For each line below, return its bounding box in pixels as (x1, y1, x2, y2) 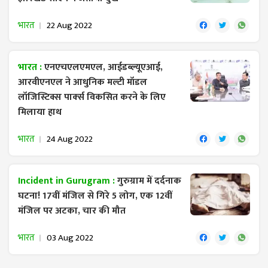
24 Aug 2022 (47, 132, 93, 147)
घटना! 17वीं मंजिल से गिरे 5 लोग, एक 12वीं (18, 188, 172, 205)
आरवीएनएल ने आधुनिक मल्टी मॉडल (18, 74, 147, 91)
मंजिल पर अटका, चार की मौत (18, 203, 126, 220)
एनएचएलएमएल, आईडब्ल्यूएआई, (44, 59, 163, 76)
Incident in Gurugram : (18, 173, 117, 190)
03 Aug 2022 (47, 230, 93, 246)
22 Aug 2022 (47, 18, 92, 33)
